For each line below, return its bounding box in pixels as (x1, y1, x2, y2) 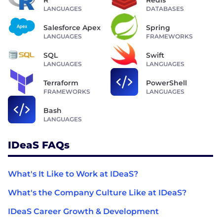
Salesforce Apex (43, 23, 101, 33)
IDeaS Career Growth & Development (8, 207, 159, 217)
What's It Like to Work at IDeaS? (8, 169, 138, 179)
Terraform (43, 78, 78, 88)
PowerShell (146, 78, 187, 88)
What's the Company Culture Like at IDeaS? (8, 188, 186, 198)
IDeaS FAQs (8, 139, 70, 151)
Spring (146, 23, 170, 33)
